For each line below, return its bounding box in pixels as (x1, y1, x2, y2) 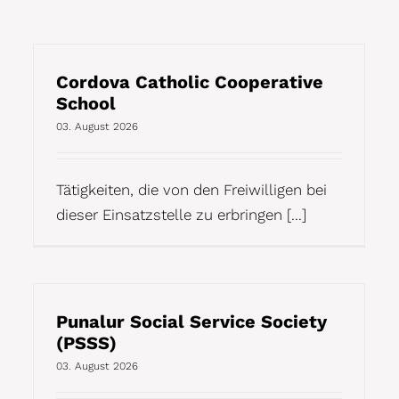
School (56, 92, 116, 114)
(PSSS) (56, 331, 117, 354)
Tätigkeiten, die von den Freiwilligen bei (56, 180, 327, 199)
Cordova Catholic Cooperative (56, 70, 323, 93)
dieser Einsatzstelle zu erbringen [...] (56, 205, 306, 224)
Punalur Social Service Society (56, 310, 327, 332)
